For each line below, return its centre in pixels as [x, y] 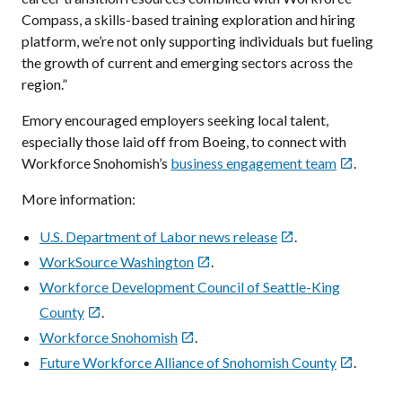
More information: [80, 199]
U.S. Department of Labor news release [158, 237]
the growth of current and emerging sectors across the [187, 63]
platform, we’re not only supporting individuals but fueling [197, 41]
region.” [47, 84]
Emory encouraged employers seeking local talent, [175, 120]
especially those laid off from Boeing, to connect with [184, 142]
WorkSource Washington [117, 262]
